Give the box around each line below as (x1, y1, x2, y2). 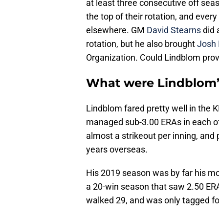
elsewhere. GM (86, 25, 147, 36)
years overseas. (86, 144, 148, 155)
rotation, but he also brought (86, 39, 197, 49)
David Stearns (147, 25, 201, 36)
